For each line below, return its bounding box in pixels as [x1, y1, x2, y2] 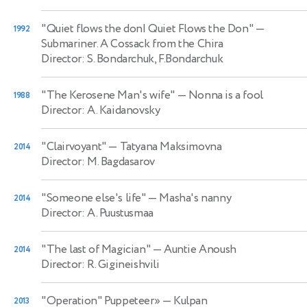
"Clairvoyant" [41, 138, 106, 155]
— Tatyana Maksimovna [106, 138, 222, 155]
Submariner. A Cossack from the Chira [41, 35, 223, 52]
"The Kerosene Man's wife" [41, 86, 175, 103]
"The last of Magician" [41, 241, 151, 258]
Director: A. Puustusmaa [41, 204, 153, 221]
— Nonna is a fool [175, 86, 263, 103]
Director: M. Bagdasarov [41, 153, 155, 170]
